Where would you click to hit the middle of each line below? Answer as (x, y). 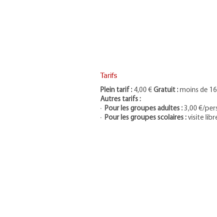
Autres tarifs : (121, 100)
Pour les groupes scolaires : (146, 118)
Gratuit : (166, 90)
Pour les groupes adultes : (144, 109)
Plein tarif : (116, 90)
